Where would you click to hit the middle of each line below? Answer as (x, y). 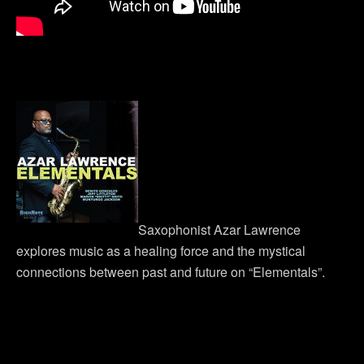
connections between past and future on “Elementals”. (171, 272)
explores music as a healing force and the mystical (161, 251)
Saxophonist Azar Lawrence (219, 230)
